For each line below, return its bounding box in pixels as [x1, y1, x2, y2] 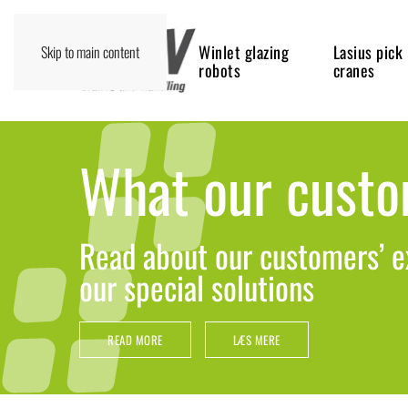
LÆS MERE [232, 331, 280, 350]
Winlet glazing [199, 39, 290, 64]
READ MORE [107, 331, 163, 350]
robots [199, 57, 241, 82]
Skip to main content [41, 41, 139, 63]
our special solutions [79, 263, 314, 311]
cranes [332, 57, 375, 82]
